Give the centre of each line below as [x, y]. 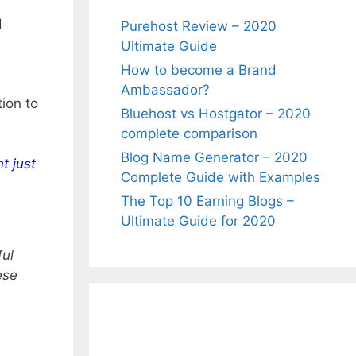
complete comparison [189, 133]
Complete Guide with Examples [221, 177]
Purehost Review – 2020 [199, 26]
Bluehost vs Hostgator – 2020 [216, 114]
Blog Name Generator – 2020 [214, 157]
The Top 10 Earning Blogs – [207, 201]
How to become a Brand [199, 70]
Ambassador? [165, 90]
